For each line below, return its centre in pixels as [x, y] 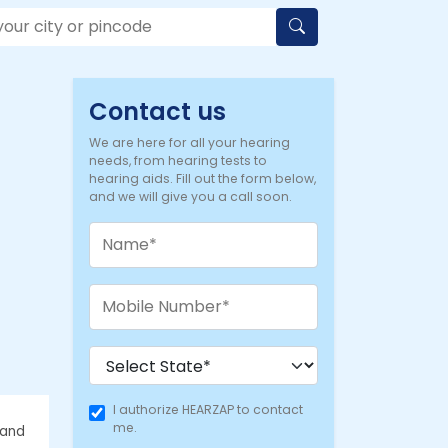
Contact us [157, 111]
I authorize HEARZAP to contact [208, 409]
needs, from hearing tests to [178, 160]
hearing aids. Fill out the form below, [202, 178]
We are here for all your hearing [189, 142]
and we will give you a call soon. [190, 196]
